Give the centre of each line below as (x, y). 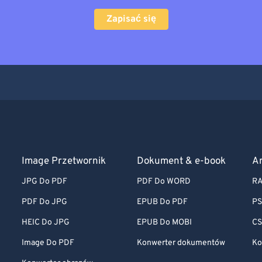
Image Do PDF (48, 243)
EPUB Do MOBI (164, 223)
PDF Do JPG (44, 202)
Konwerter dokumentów (181, 243)
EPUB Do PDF (162, 202)
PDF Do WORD (163, 182)
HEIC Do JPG (45, 223)
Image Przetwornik (63, 161)
